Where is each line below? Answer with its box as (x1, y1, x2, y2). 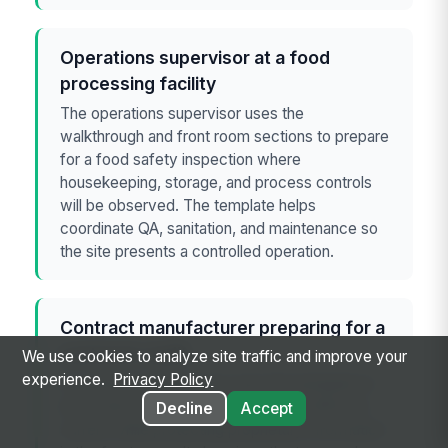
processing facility (60, 73, 217, 95)
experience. (22, 370, 109, 390)
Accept (239, 399, 293, 419)
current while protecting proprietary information (60, 419, 386, 439)
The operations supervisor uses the (60, 103, 305, 123)
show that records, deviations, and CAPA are (60, 396, 369, 416)
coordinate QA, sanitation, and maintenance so (60, 218, 379, 238)
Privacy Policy (113, 370, 214, 390)
